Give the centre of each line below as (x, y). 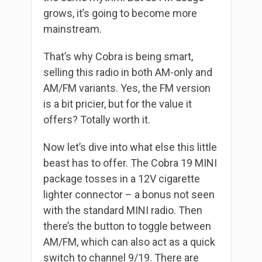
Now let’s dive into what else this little (130, 147)
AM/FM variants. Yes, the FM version (127, 88)
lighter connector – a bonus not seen (129, 194)
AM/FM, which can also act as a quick (129, 242)
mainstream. (73, 29)
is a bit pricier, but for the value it (118, 104)
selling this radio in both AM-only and (128, 72)
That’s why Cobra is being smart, (118, 56)
